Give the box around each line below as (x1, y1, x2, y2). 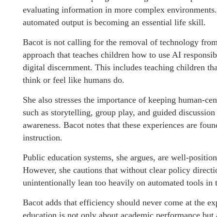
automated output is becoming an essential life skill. (23, 17, 206, 27)
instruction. (23, 132, 62, 142)
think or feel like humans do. (23, 75, 124, 85)
